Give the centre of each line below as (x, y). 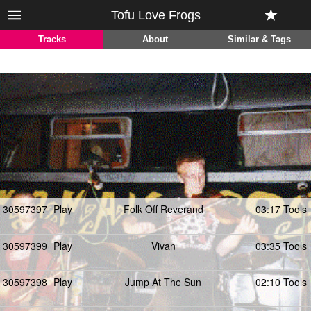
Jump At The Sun (163, 282)
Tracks (52, 40)
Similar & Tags (259, 40)
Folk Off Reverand (163, 209)
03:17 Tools (281, 209)
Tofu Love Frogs (155, 15)
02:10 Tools (281, 282)
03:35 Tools (281, 246)
